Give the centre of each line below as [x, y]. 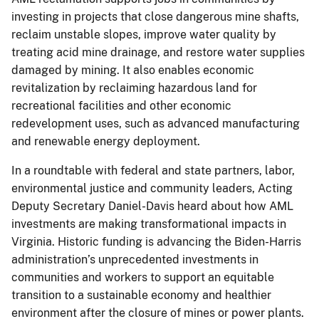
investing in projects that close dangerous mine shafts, [155, 16]
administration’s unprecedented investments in [135, 259]
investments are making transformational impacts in [149, 224]
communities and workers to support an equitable [143, 277]
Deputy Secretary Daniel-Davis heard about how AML [152, 206]
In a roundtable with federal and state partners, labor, [153, 170]
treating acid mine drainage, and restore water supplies [158, 52]
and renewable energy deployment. [106, 141]
